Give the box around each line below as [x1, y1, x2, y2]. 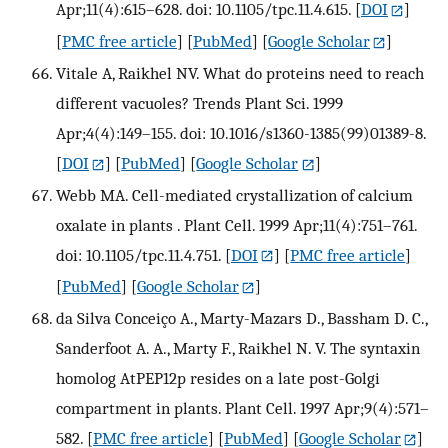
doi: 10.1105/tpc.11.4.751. [56, 244, 221, 265]
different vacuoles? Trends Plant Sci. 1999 [56, 92, 343, 113]
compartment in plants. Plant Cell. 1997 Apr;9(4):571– [56, 398, 429, 419]
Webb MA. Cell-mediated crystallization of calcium [56, 184, 413, 205]
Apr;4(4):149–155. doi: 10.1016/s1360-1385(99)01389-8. [56, 122, 426, 143]
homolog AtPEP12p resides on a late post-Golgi [56, 368, 380, 389]
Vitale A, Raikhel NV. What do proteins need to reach [56, 62, 424, 83]
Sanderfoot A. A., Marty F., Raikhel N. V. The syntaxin [56, 338, 420, 359]
